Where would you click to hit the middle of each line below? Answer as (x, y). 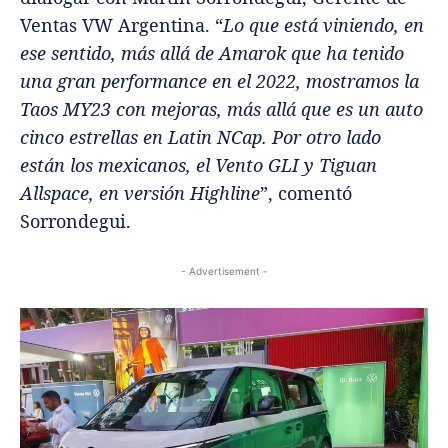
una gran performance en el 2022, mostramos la (219, 80)
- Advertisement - (224, 270)
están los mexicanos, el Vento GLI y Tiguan (198, 164)
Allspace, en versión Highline (140, 192)
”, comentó (306, 192)
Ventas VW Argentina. (117, 24)
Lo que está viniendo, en (323, 24)
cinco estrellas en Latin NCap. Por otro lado (200, 136)
